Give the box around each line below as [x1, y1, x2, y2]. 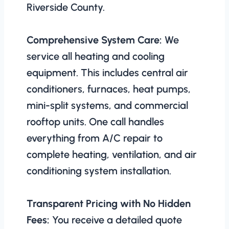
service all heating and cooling [27, 50, 165, 62]
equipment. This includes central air [27, 66, 188, 79]
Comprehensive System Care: [27, 33, 162, 46]
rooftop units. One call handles [27, 115, 164, 128]
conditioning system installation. [27, 164, 171, 177]
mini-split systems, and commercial [27, 99, 188, 111]
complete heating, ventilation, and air [27, 148, 197, 161]
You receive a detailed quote [50, 213, 182, 226]
